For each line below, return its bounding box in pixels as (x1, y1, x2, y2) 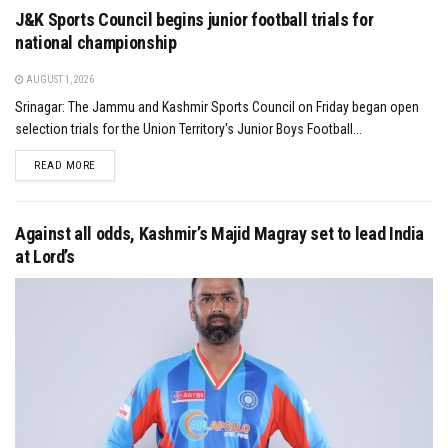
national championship (15, 31, 177, 53)
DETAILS (94, 157, 137, 171)
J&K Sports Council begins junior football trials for (15, 8, 374, 30)
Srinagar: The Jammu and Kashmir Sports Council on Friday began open (15, 98, 419, 115)
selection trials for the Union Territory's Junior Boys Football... (15, 120, 362, 137)
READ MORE (34, 158, 96, 172)
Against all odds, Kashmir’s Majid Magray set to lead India (15, 222, 425, 244)
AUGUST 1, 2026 (24, 73, 94, 85)
